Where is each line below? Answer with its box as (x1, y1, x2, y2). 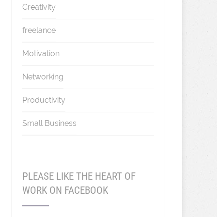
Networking (22, 72, 63, 81)
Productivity (22, 95, 65, 105)
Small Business (22, 119, 77, 128)
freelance (22, 26, 56, 35)
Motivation (22, 49, 60, 58)
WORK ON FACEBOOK (22, 185, 108, 196)
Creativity (22, 2, 56, 12)
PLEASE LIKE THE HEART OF (22, 170, 136, 182)
